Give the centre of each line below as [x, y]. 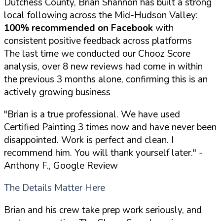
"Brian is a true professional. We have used [92, 114]
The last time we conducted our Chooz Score [97, 54]
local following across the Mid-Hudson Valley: [101, 15]
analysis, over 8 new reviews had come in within [103, 66]
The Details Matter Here [55, 188]
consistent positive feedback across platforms [98, 41]
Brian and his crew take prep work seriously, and [103, 210]
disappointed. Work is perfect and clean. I [89, 140]
